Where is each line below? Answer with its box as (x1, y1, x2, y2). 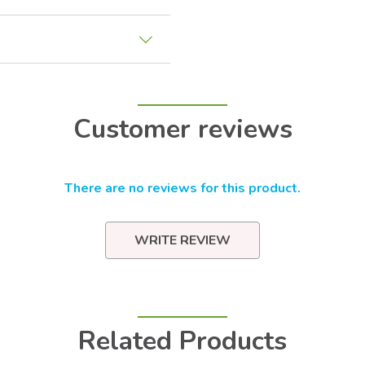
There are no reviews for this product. (64, 178, 301, 197)
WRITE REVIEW (134, 231, 231, 249)
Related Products (78, 323, 287, 358)
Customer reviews (73, 111, 292, 147)
